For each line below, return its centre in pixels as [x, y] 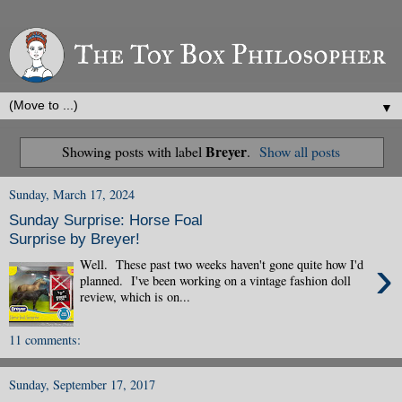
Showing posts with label [133, 151]
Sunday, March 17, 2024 [72, 194]
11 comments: [45, 339]
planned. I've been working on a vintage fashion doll [216, 280]
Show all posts [300, 151]
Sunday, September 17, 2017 [82, 384]
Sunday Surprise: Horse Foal [106, 220]
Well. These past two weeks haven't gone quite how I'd [222, 264]
